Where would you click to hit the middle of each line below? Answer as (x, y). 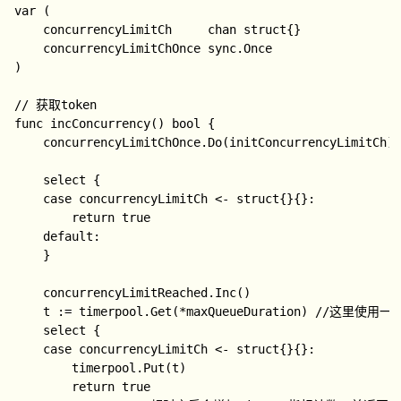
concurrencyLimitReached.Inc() (29, 293)
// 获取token (56, 105)
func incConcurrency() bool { (115, 124)
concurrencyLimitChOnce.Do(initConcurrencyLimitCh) (29, 142)
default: (29, 236)
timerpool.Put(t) (43, 368)
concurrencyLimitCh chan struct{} (29, 30)
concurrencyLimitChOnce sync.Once (29, 48)
